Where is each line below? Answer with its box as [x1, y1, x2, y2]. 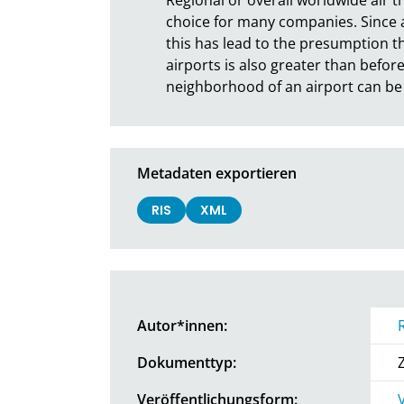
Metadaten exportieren [137, 162, 297, 183]
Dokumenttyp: [137, 352, 236, 372]
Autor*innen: [137, 315, 227, 335]
